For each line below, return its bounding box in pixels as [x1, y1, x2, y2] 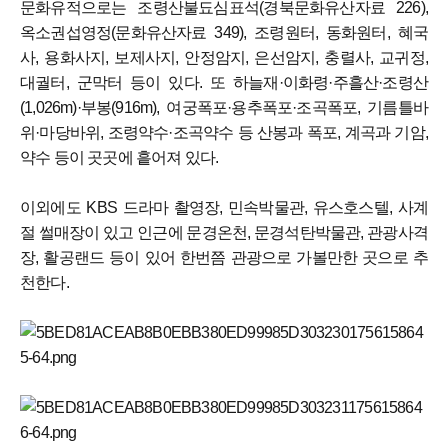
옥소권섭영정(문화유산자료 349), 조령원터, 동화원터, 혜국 [20, 24, 428, 42]
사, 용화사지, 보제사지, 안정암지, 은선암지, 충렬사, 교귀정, [20, 49, 428, 67]
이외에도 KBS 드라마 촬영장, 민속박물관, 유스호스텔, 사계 [20, 199, 428, 217]
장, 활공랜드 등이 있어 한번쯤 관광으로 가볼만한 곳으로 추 [20, 249, 428, 267]
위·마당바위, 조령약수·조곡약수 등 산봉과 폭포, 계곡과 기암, [20, 124, 428, 142]
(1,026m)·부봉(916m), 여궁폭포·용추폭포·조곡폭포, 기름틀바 [20, 99, 428, 117]
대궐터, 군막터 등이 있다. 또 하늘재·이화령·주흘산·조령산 [20, 74, 428, 92]
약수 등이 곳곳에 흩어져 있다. [20, 149, 219, 167]
